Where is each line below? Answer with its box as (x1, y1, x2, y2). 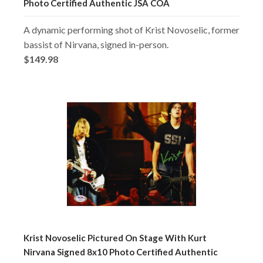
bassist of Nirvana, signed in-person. (23, 38, 168, 50)
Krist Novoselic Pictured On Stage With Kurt (23, 232, 207, 243)
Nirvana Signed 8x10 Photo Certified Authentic (23, 246, 218, 257)
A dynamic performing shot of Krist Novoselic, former (23, 23, 240, 35)
